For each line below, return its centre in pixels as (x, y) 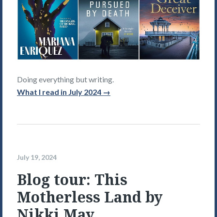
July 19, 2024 (37, 157)
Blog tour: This (72, 180)
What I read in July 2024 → (64, 92)
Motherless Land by (90, 197)
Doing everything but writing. (65, 79)
